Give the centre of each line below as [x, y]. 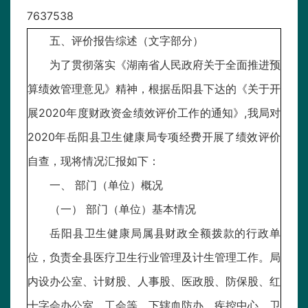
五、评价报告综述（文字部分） [126, 41]
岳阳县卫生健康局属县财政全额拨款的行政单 [165, 233]
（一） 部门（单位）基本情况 [123, 209]
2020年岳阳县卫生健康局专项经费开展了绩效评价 [154, 137]
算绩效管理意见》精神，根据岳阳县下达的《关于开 [154, 89]
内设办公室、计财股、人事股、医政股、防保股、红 [154, 282]
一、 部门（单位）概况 [106, 185]
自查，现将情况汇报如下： [93, 161]
